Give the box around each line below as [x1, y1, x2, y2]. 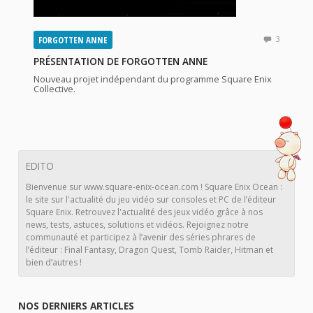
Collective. [34, 82, 76, 95]
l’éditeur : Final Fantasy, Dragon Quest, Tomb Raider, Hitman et [26, 244, 274, 256]
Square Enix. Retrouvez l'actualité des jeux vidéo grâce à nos [26, 206, 263, 218]
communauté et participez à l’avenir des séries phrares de [26, 231, 256, 243]
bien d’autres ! [26, 256, 82, 268]
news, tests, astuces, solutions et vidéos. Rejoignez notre [26, 219, 249, 231]
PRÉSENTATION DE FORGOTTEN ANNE [34, 54, 208, 68]
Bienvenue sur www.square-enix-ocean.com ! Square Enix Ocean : [26, 181, 283, 193]
